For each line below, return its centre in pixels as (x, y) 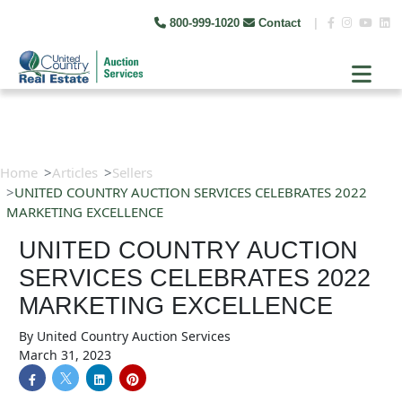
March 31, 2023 (65, 355)
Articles (75, 172)
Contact (280, 23)
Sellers (132, 172)
